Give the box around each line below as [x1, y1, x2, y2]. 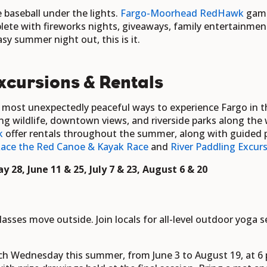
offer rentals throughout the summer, [5, 127, 179, 141]
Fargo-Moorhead [120, 7, 200, 20]
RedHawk [200, 7, 246, 20]
